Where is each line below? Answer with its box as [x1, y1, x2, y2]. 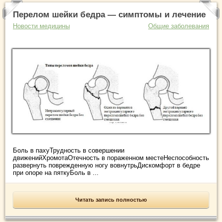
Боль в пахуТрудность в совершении [13, 146, 124, 154]
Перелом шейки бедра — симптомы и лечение [13, 10, 206, 20]
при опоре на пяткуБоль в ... [13, 168, 99, 176]
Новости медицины [13, 22, 70, 30]
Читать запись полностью [75, 196, 147, 203]
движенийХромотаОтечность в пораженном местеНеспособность [13, 154, 209, 162]
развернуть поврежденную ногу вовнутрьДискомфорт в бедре [13, 161, 200, 169]
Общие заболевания [148, 22, 209, 30]
